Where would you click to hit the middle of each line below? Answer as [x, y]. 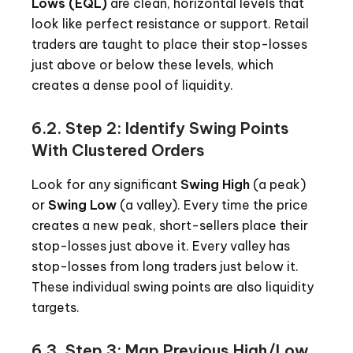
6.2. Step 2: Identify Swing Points [160, 128]
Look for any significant [106, 184]
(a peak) [278, 184]
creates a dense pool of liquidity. [132, 85]
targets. [56, 307]
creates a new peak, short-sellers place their [170, 225]
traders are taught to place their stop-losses [169, 44]
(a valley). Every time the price [212, 204]
